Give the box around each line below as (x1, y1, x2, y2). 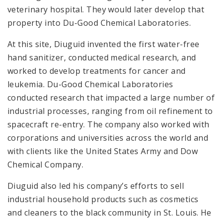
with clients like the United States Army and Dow (7, 145, 198, 157)
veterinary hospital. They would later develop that (7, 3, 205, 15)
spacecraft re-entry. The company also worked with (7, 118, 210, 130)
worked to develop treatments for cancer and (7, 65, 186, 76)
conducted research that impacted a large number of (7, 92, 215, 103)
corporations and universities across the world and (7, 132, 209, 143)
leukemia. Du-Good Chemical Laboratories (7, 78, 173, 90)
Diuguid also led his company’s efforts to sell (7, 180, 184, 191)
